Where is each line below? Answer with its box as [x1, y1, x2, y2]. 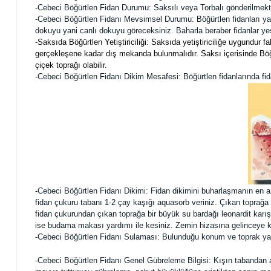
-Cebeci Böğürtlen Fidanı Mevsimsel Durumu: [35, 15, 197, 24]
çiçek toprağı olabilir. [35, 60, 107, 70]
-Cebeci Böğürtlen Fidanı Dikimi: [35, 186, 151, 195]
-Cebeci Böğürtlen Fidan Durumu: [35, 3, 154, 12]
